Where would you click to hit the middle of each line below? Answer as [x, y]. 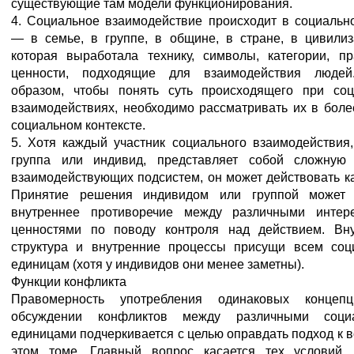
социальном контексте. [78, 125]
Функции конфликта [69, 282]
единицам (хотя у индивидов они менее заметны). [158, 264]
